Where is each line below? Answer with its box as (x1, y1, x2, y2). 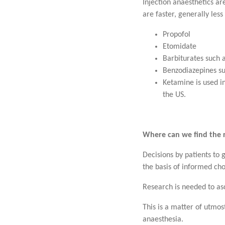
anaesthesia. (143, 215, 183, 223)
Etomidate (163, 42, 196, 51)
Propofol (163, 30, 190, 39)
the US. (163, 90, 186, 99)
